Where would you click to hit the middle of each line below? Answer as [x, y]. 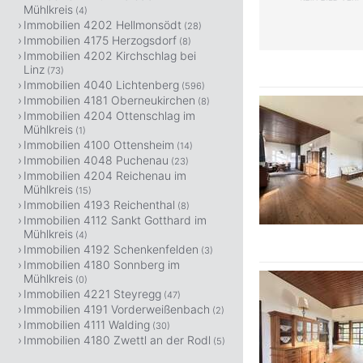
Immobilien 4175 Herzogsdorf [100, 40]
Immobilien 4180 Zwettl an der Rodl [117, 340]
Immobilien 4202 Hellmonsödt [102, 25]
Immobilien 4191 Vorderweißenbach [117, 309]
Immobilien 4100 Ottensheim [99, 145]
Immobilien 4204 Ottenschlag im [109, 115]
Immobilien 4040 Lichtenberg [101, 85]
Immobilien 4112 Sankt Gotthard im [115, 220]
